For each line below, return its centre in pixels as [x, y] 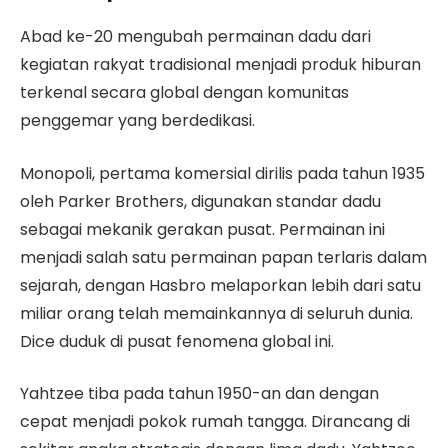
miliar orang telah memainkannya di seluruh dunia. [216, 313]
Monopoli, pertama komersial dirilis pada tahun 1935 [222, 173]
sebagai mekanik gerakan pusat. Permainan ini [202, 229]
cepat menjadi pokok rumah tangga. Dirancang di [215, 422]
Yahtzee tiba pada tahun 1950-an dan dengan [199, 394]
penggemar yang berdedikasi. [137, 121]
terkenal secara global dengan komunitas [184, 93]
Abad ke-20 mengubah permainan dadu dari [195, 37]
